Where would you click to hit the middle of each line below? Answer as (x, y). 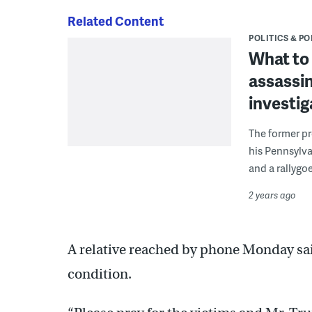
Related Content (116, 21)
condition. (100, 274)
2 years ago (272, 195)
